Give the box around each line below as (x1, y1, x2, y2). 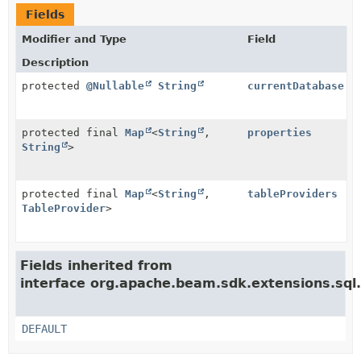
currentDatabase (247, 79, 344, 92)
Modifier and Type (22, 32, 127, 45)
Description (22, 56, 89, 68)
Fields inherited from (20, 257, 172, 273)
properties (247, 126, 312, 139)
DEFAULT (22, 322, 67, 335)
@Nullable (86, 79, 144, 92)
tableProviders (247, 187, 338, 200)
